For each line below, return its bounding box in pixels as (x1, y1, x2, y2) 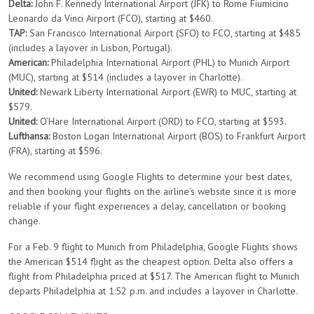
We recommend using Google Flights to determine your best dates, (8, 170, 292, 183)
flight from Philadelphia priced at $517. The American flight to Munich (8, 270, 299, 282)
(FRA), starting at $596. (8, 144, 102, 157)
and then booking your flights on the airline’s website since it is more (8, 185, 296, 198)
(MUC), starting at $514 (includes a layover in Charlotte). (8, 71, 243, 83)
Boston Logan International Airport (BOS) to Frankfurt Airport (50, 130, 306, 142)
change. (8, 214, 41, 227)
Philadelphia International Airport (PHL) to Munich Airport (48, 56, 289, 69)
